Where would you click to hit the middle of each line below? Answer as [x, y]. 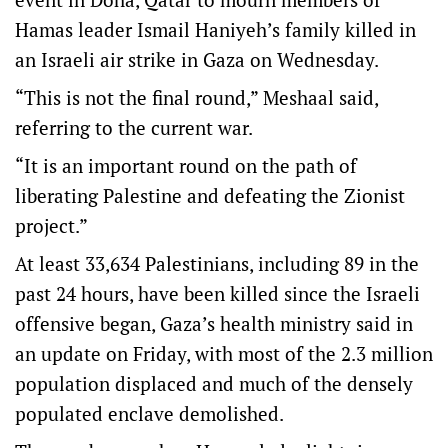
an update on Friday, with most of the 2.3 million [224, 353]
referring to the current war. [136, 127]
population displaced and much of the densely [214, 383]
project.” [51, 225]
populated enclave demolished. [149, 413]
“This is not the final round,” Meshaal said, [196, 97]
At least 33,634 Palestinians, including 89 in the [217, 263]
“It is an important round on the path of [186, 165]
